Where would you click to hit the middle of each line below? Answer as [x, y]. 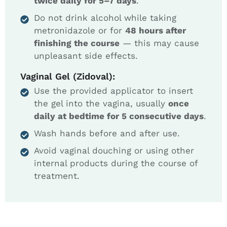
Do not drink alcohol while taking [105, 18]
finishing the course [77, 43]
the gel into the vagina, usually [101, 104]
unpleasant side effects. [86, 56]
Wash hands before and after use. [107, 134]
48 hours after [156, 31]
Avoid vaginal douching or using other [114, 151]
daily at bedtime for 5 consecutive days [119, 116]
